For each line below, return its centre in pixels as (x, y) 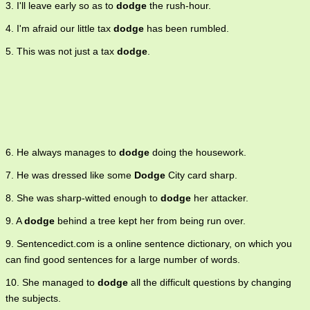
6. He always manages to (62, 153)
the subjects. (33, 299)
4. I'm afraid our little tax (60, 29)
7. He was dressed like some (70, 175)
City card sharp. (201, 175)
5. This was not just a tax (61, 52)
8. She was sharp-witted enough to (83, 198)
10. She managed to (52, 283)
